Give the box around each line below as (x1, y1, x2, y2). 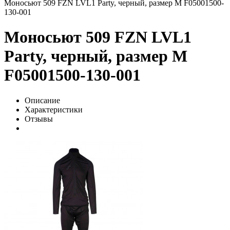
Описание (25, 95, 60, 105)
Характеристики (25, 105, 83, 114)
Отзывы (25, 114, 53, 123)
